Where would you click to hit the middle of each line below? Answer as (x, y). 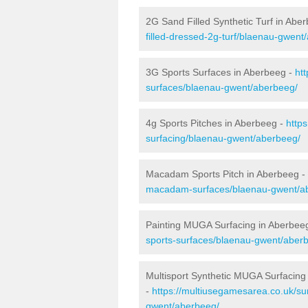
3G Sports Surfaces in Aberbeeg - (220, 72)
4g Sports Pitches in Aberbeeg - (216, 123)
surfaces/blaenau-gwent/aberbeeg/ (222, 87)
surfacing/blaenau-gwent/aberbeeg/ (223, 138)
